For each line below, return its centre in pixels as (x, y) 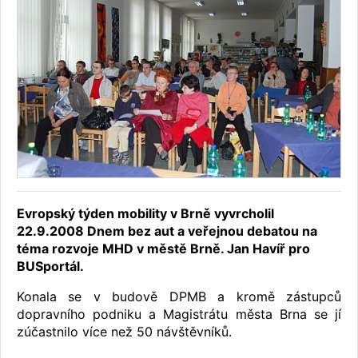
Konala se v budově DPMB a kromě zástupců (179, 297)
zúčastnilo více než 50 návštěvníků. (124, 332)
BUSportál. (50, 267)
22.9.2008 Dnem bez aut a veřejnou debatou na (167, 231)
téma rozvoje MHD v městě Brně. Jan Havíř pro (163, 249)
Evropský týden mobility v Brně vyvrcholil (145, 214)
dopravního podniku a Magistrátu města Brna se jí (179, 314)
